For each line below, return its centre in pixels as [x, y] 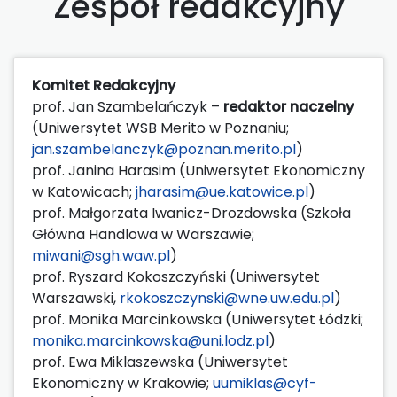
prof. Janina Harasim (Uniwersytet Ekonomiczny [198, 170]
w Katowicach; [84, 191]
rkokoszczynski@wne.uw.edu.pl [227, 298]
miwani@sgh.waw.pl [101, 255]
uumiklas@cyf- [265, 383]
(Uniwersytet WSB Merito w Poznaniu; [160, 128]
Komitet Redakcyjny [104, 85]
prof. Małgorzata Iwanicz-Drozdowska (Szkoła [191, 213]
